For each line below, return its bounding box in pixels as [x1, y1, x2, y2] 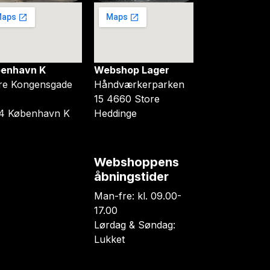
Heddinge [94, 107, 137, 120]
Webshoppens [94, 155, 179, 170]
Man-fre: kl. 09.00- [94, 190, 181, 202]
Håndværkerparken [94, 78, 184, 91]
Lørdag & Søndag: [94, 219, 175, 231]
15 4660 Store [94, 93, 160, 105]
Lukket [94, 233, 125, 246]
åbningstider [94, 169, 169, 184]
